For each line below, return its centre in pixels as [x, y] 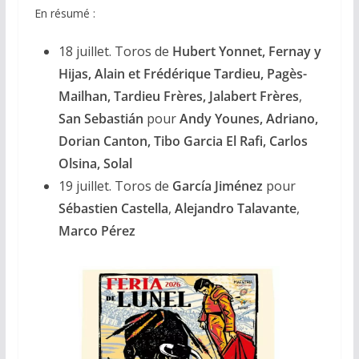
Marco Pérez [97, 230]
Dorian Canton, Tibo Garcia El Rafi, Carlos [183, 141]
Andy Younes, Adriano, [248, 118]
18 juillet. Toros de [115, 51]
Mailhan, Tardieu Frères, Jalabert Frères [178, 96]
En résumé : [65, 13]
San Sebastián [101, 118]
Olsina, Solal [95, 163]
